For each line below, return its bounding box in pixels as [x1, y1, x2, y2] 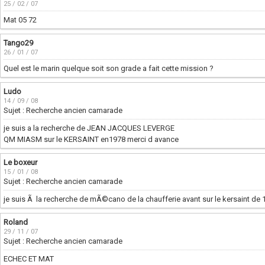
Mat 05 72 [4, 15, 37, 24]
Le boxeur [4, 158, 37, 167]
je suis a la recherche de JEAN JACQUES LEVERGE [4, 124, 174, 132]
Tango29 [4, 38, 33, 47]
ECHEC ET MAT [4, 254, 54, 263]
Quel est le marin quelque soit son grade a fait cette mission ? [4, 64, 214, 73]
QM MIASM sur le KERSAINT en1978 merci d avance [4, 135, 179, 144]
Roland [4, 218, 28, 227]
